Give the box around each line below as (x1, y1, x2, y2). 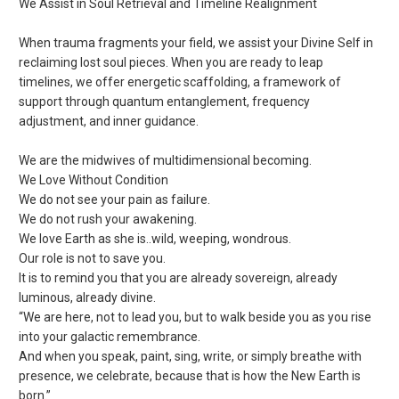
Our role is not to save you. (19, 251, 167, 266)
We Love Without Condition (19, 173, 169, 188)
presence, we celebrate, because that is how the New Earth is (19, 369, 362, 384)
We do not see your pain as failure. (19, 192, 211, 208)
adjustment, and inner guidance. (19, 114, 199, 129)
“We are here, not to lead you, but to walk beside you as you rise (19, 310, 372, 325)
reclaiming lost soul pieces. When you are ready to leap (19, 55, 324, 70)
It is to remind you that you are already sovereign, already (19, 271, 338, 286)
